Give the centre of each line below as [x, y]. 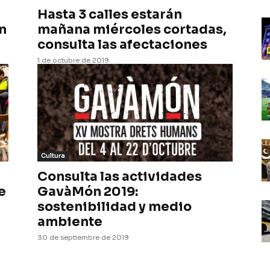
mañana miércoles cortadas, [132, 30]
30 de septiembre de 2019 [83, 237]
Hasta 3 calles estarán [110, 14]
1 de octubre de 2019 [73, 60]
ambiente [70, 222]
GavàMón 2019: [88, 192]
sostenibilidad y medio [115, 207]
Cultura [53, 156]
